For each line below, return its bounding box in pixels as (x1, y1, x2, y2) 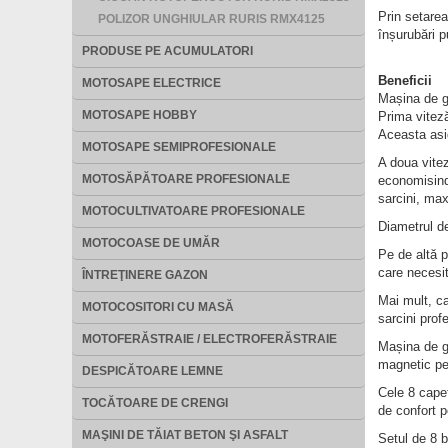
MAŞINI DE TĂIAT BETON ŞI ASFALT (82, 428, 288, 442)
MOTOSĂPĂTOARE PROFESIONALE (82, 172, 290, 186)
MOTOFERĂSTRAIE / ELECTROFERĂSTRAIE (82, 332, 337, 346)
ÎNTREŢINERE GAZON (82, 268, 208, 282)
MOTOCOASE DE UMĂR (82, 236, 220, 250)
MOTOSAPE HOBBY (82, 108, 197, 122)
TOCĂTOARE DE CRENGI (82, 396, 228, 410)
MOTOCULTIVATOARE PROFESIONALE (82, 204, 305, 218)
